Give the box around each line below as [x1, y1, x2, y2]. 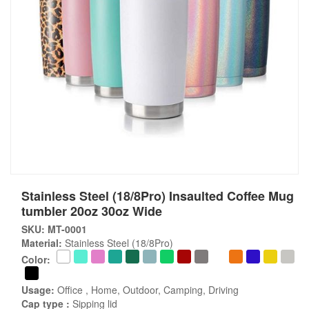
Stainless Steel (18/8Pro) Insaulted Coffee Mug [21, 187, 294, 205]
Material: [21, 236, 62, 250]
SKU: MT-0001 [21, 222, 87, 236]
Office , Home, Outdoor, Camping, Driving [54, 283, 239, 297]
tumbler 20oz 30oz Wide [21, 202, 162, 220]
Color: [21, 252, 50, 266]
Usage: [21, 283, 54, 297]
